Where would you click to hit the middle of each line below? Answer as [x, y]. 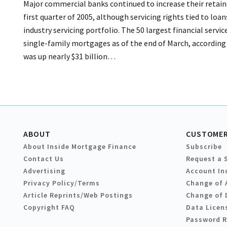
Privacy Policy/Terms [62, 183]
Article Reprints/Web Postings [78, 195]
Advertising [44, 171]
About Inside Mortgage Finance [80, 147]
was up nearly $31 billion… [69, 56]
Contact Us [44, 159]
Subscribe [204, 147]
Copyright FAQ [49, 207]
